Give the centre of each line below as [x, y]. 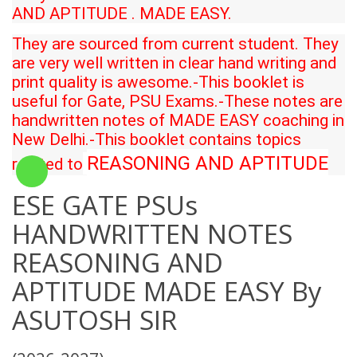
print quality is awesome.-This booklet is [158, 82]
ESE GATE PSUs [105, 205]
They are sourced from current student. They [175, 43]
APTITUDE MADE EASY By [167, 291]
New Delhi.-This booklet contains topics [157, 139]
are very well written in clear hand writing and [174, 63]
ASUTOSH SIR [94, 320]
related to [47, 164]
